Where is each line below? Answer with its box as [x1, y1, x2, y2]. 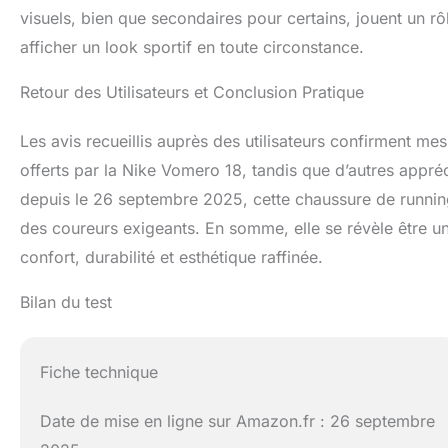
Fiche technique [40, 361, 159, 382]
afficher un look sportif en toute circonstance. [20, 37, 364, 58]
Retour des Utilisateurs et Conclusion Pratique [20, 82, 364, 103]
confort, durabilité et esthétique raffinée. [20, 247, 323, 268]
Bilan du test [20, 292, 112, 313]
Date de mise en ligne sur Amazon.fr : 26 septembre [40, 410, 436, 431]
